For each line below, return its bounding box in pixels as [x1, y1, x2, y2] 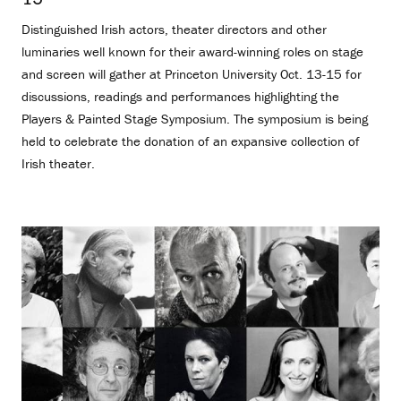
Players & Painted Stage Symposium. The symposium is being [21, 110, 368, 128]
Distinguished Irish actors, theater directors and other [21, 21, 327, 38]
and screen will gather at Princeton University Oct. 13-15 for [21, 65, 362, 83]
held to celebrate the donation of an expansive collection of [21, 132, 360, 150]
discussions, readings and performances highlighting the [21, 88, 339, 106]
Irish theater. [21, 155, 95, 173]
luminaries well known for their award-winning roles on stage [21, 43, 363, 61]
